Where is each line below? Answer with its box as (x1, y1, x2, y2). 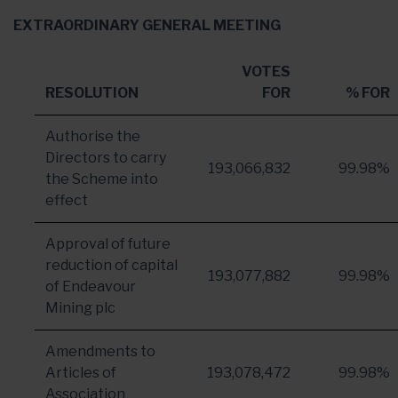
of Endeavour (45, 278, 136, 295)
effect (45, 192, 88, 209)
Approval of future (45, 235, 171, 252)
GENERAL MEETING (139, 17, 281, 34)
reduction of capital (45, 257, 178, 274)
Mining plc (45, 299, 115, 316)
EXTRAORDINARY (13, 17, 139, 34)
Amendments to (45, 343, 155, 360)
